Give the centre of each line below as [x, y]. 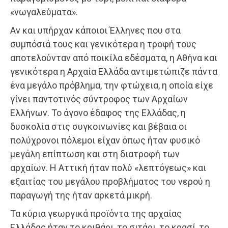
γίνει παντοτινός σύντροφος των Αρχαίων [99, 99]
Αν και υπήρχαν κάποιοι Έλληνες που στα [95, 30]
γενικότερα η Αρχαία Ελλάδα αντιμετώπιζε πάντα [114, 71]
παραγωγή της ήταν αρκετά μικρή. [81, 195]
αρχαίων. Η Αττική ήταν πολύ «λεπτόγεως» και [108, 167]
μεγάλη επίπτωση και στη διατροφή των [95, 154]
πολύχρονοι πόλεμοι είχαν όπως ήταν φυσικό [105, 140]
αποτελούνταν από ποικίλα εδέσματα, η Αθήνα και [114, 58]
